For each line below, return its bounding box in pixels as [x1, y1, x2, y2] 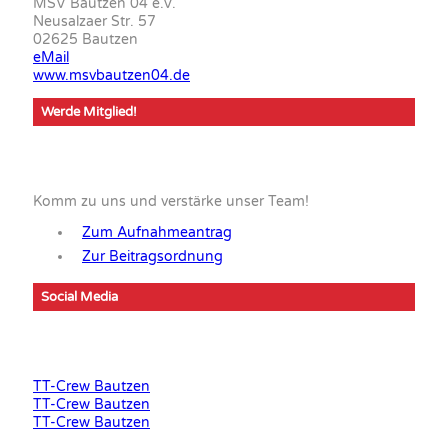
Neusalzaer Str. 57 [33, 12, 156, 30]
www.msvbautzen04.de [33, 66, 190, 84]
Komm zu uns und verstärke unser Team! [33, 192, 309, 210]
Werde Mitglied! [41, 103, 137, 120]
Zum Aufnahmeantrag [82, 223, 232, 241]
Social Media [41, 288, 118, 305]
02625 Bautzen [33, 30, 138, 48]
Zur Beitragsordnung [82, 247, 223, 265]
